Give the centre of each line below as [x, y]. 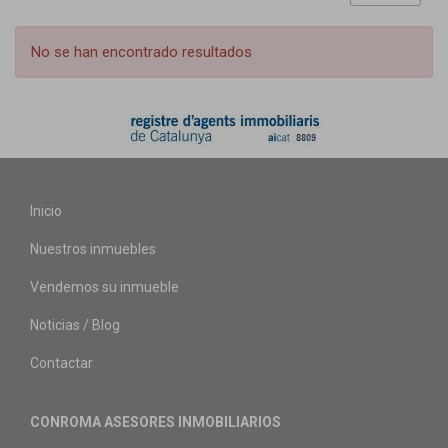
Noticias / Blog [75, 325]
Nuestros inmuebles [93, 249]
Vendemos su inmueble [104, 287]
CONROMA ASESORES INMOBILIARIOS [155, 422]
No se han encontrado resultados [141, 52]
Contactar [61, 363]
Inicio [46, 211]
